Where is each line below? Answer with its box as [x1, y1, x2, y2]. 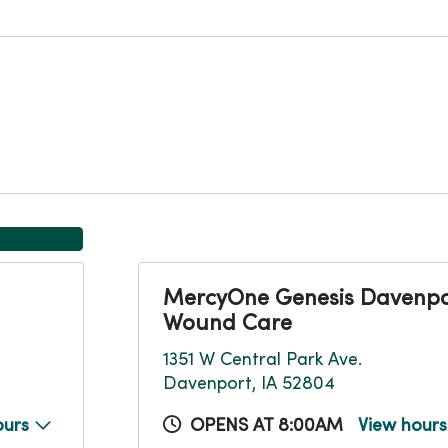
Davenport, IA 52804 [163, 376, 335, 393]
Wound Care [163, 314, 292, 335]
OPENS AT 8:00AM [190, 418, 343, 435]
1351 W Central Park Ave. [163, 352, 362, 369]
